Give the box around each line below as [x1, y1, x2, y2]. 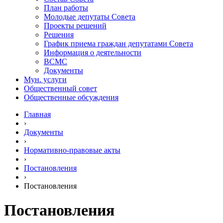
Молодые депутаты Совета [44, 12, 135, 21]
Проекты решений [44, 21, 107, 30]
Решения [44, 30, 74, 39]
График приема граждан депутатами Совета [44, 39, 193, 48]
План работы [44, 3, 88, 12]
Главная [24, 110, 51, 118]
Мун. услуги [24, 75, 67, 84]
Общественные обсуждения [24, 93, 118, 102]
